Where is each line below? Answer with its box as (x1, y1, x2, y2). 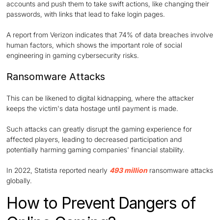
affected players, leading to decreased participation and (6, 135, 182, 143)
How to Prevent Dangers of (6, 193, 196, 213)
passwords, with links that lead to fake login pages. (6, 9, 165, 18)
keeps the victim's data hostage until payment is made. (6, 104, 179, 112)
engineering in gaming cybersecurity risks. (6, 51, 139, 59)
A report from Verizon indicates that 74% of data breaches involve (6, 30, 214, 39)
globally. (6, 176, 32, 185)
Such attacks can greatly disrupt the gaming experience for (6, 124, 192, 133)
